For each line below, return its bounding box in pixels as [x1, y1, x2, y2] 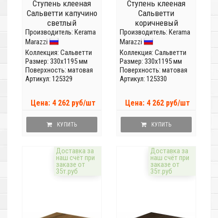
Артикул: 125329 [25, 74, 73, 84]
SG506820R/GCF [130, 28, 182, 38]
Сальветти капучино [26, 8, 97, 18]
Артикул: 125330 [120, 74, 167, 84]
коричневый [134, 18, 178, 28]
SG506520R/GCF [36, 28, 88, 38]
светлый [47, 18, 76, 28]
